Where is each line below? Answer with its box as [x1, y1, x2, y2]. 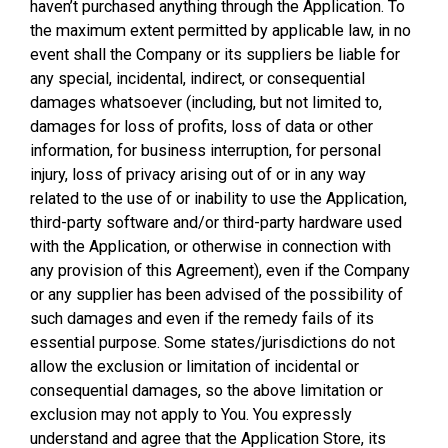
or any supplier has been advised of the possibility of [30, 285, 403, 304]
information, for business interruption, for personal [30, 141, 381, 160]
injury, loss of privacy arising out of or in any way [30, 165, 366, 184]
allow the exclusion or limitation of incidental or [30, 357, 359, 376]
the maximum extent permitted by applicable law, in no [30, 21, 411, 40]
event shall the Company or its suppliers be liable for [30, 45, 400, 64]
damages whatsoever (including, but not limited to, [30, 93, 382, 112]
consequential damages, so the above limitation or [30, 381, 383, 400]
